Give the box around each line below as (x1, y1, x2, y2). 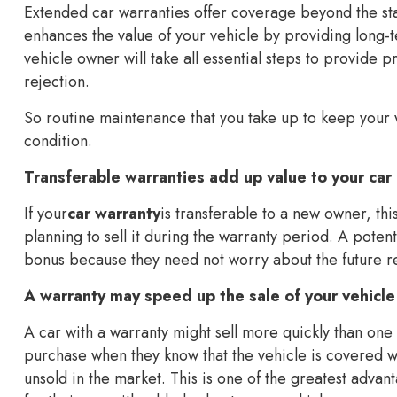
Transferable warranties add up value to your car (24, 166, 392, 189)
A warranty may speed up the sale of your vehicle (24, 284, 395, 307)
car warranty (67, 202, 160, 225)
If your (24, 202, 67, 225)
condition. (24, 129, 92, 152)
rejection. (24, 70, 90, 93)
